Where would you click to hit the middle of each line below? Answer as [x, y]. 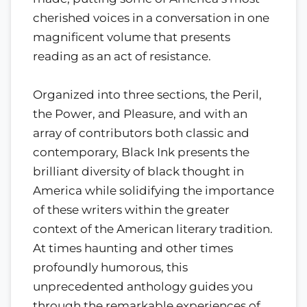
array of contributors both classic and [141, 133]
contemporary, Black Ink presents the [141, 152]
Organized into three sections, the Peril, [147, 94]
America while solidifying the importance [153, 190]
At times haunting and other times [133, 248]
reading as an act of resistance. [122, 56]
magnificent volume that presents [132, 37]
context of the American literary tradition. [153, 229]
